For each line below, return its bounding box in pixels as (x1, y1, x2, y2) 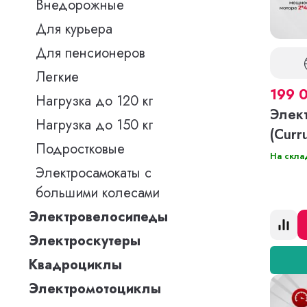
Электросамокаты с (36, 163, 151, 183)
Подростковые (36, 139, 125, 159)
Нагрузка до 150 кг (36, 115, 153, 135)
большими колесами (36, 183, 160, 203)
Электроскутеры (29, 231, 140, 251)
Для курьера (36, 19, 112, 39)
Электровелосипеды (29, 207, 168, 227)
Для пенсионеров (36, 43, 145, 63)
